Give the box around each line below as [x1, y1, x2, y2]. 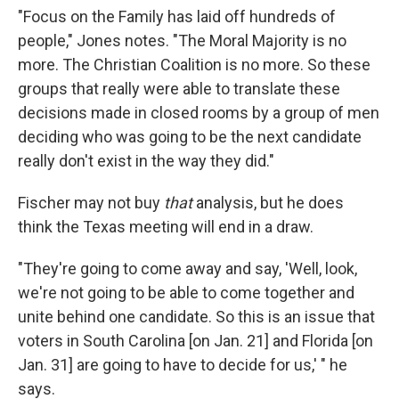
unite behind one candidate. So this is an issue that [18, 306, 375, 326]
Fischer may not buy [18, 192, 164, 212]
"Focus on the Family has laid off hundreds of [18, 6, 336, 26]
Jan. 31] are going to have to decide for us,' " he [18, 354, 347, 374]
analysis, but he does [192, 192, 344, 212]
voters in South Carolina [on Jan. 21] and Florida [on [18, 330, 373, 350]
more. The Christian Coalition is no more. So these [18, 54, 370, 74]
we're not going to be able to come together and [18, 282, 354, 302]
